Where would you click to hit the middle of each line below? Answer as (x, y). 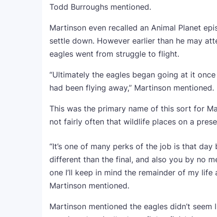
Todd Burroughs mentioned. (100, 7)
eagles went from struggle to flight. (114, 54)
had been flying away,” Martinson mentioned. (132, 88)
